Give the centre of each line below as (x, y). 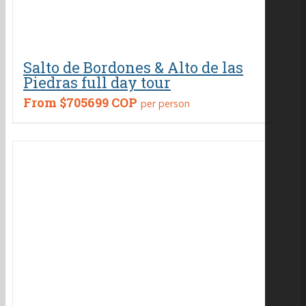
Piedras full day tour (97, 82)
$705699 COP (98, 102)
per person (165, 103)
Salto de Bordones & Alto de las (133, 67)
